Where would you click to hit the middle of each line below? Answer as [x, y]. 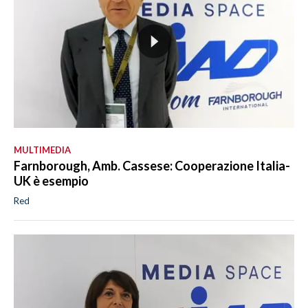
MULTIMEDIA [42, 150]
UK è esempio [51, 180]
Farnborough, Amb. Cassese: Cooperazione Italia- [152, 165]
